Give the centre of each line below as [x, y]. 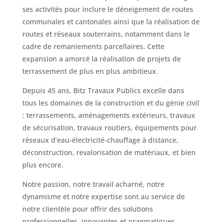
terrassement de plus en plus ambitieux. [90, 71]
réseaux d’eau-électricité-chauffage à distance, [100, 140]
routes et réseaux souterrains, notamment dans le [106, 34]
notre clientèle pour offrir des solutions [87, 209]
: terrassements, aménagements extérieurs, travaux [109, 115]
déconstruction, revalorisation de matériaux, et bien [109, 152]
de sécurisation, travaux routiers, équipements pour [109, 127]
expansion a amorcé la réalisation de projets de [101, 58]
